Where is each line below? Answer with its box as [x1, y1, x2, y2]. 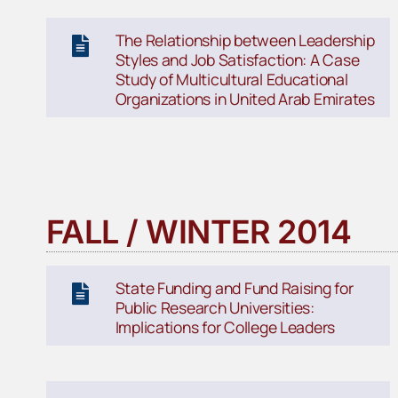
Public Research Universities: [115, 296, 314, 318]
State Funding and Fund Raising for [115, 276, 354, 298]
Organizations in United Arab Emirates [115, 87, 375, 109]
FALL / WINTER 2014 [45, 211, 352, 251]
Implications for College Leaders [115, 315, 336, 338]
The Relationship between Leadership [115, 28, 375, 51]
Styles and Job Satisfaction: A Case [115, 48, 360, 70]
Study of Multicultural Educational [115, 68, 348, 90]
